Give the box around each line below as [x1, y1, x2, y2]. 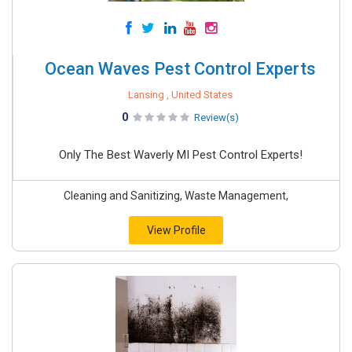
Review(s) [194, 112, 239, 123]
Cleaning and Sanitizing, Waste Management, [64, 189, 288, 202]
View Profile [146, 224, 206, 236]
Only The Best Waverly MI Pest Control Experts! [58, 148, 302, 162]
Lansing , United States [128, 89, 233, 101]
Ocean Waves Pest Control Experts [45, 59, 316, 79]
